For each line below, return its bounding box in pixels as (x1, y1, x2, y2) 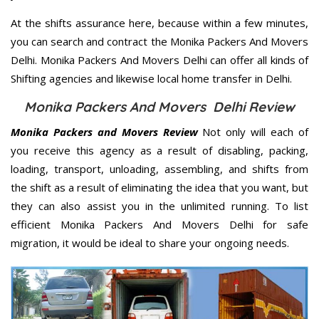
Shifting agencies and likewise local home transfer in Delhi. (11, 70, 292, 85)
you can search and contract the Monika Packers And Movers (11, 33, 308, 48)
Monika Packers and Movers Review (11, 124, 198, 139)
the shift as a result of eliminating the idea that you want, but (11, 179, 308, 194)
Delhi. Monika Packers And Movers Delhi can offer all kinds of (11, 52, 308, 67)
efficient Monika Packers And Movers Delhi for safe (11, 216, 308, 231)
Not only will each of (197, 124, 309, 139)
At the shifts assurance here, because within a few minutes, (11, 15, 308, 30)
